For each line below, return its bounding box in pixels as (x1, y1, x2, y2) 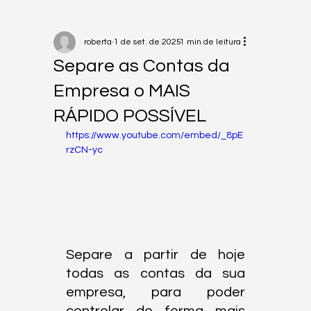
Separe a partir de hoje (66, 248, 246, 262)
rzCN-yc (66, 145, 103, 155)
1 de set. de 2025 (114, 37, 182, 47)
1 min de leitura (180, 37, 242, 47)
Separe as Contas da (53, 57, 230, 76)
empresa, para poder (66, 285, 246, 300)
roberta (84, 37, 112, 47)
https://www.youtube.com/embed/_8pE (66, 131, 244, 141)
